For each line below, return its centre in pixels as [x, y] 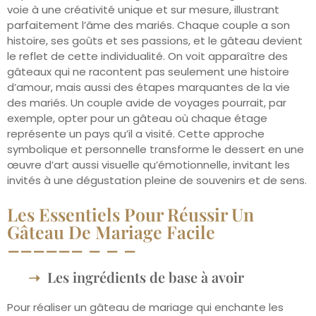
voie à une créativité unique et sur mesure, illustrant [143, 10]
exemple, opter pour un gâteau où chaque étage [137, 119]
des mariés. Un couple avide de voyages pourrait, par [147, 103]
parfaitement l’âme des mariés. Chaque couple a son [148, 25]
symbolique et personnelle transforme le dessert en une [156, 150]
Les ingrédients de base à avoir [146, 277]
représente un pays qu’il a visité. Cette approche [136, 134]
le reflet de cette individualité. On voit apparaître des [147, 56]
